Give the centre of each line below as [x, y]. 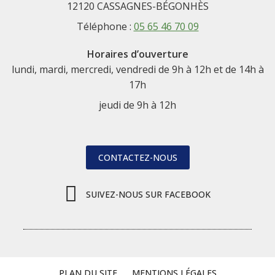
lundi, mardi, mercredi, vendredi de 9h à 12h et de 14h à [137, 69]
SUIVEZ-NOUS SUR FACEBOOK [149, 195]
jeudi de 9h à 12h [137, 105]
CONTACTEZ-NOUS [137, 157]
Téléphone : [105, 26]
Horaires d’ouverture [137, 54]
